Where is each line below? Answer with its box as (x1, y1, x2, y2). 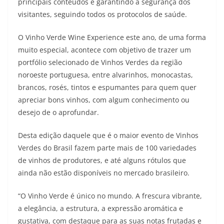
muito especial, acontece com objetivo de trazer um (18, 45, 191, 54)
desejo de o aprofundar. (18, 107, 99, 117)
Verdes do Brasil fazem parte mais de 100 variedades (18, 143, 196, 152)
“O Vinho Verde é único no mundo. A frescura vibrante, (18, 191, 202, 200)
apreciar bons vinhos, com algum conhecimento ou (18, 95, 189, 104)
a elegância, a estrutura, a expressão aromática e (18, 203, 183, 213)
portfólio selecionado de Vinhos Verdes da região (18, 57, 182, 67)
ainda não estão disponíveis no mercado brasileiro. (18, 168, 189, 177)
